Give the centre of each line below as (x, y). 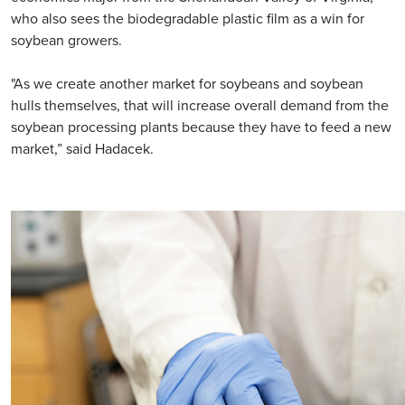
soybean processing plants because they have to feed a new (201, 127)
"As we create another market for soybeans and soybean (187, 84)
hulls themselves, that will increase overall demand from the (200, 106)
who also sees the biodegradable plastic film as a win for (188, 19)
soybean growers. (66, 41)
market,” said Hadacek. (82, 149)
